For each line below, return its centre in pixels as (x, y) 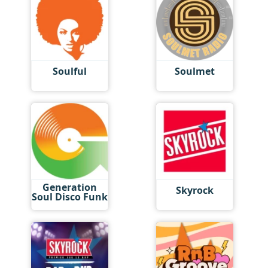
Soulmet (194, 71)
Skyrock (194, 190)
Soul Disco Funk (69, 197)
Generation (69, 187)
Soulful (69, 71)
